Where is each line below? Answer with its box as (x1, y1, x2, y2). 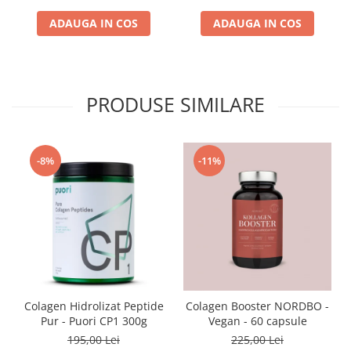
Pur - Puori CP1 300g (40, 313, 147, 328)
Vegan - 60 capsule (208, 313, 307, 328)
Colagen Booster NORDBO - (186, 298, 329, 313)
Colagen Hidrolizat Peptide (24, 298, 164, 313)
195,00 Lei (67, 331, 120, 347)
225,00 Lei (231, 331, 284, 347)
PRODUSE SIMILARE (86, 90, 265, 118)
